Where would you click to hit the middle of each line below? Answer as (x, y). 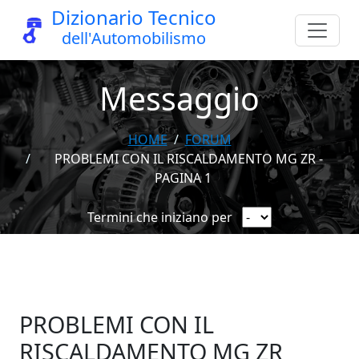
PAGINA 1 (183, 178)
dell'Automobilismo (134, 38)
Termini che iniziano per (160, 217)
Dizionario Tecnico (134, 17)
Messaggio (179, 98)
